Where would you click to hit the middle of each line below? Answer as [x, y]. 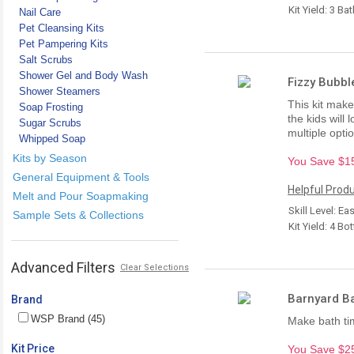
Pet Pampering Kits [64, 43]
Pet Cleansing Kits [62, 28]
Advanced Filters [63, 267]
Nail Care [40, 12]
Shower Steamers [60, 91]
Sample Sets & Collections [78, 215]
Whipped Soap [52, 138]
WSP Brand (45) [68, 318]
